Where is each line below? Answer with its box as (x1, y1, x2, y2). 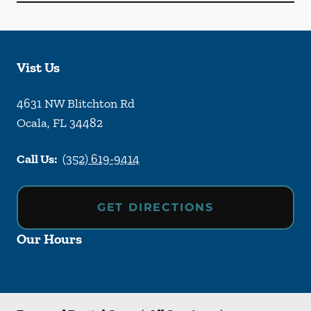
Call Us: (17, 151, 57, 167)
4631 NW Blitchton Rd (17, 96, 135, 111)
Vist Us (17, 59, 60, 76)
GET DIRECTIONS (96, 201, 215, 214)
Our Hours (17, 230, 82, 247)
